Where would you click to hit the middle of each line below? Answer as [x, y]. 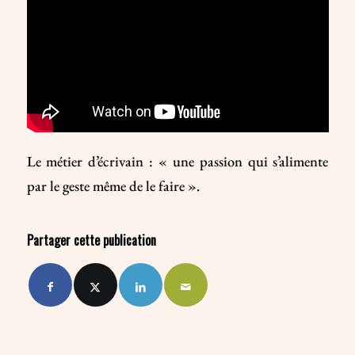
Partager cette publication [91, 240]
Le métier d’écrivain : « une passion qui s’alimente [177, 160]
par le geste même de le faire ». [113, 185]
